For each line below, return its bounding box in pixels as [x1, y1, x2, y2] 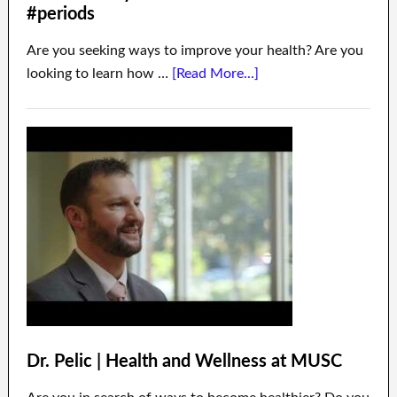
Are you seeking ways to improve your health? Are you [26, 43, 363, 58]
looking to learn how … [26, 66, 172, 81]
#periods [26, 4, 95, 23]
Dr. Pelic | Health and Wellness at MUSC [26, 352, 342, 370]
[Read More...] [171, 66, 259, 81]
